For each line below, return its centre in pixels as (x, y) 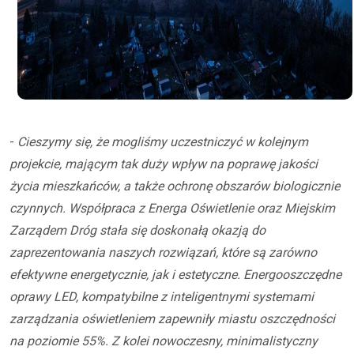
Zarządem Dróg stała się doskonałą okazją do (137, 230)
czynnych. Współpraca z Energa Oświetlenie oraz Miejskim (172, 208)
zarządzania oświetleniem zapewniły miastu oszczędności (172, 319)
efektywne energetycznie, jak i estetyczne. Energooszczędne (175, 275)
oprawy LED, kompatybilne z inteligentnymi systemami (162, 297)
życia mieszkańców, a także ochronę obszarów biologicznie (175, 186)
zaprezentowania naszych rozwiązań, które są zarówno (163, 252)
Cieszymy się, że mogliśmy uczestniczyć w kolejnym (163, 142)
